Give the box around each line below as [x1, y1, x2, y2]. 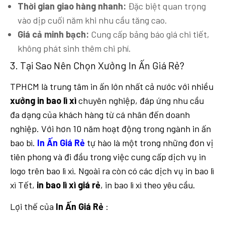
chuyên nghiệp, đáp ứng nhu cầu [76, 95, 204, 106]
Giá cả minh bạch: [18, 28, 89, 40]
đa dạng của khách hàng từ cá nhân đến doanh [10, 109, 190, 121]
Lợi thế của [10, 201, 56, 212]
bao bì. [10, 137, 37, 149]
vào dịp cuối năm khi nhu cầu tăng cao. [18, 14, 167, 26]
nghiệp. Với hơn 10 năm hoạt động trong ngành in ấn [10, 123, 211, 135]
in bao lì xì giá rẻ [37, 179, 100, 191]
